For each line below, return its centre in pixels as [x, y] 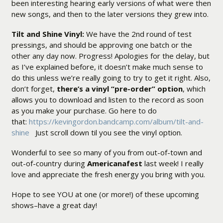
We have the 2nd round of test [138, 34]
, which [194, 89]
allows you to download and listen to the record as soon [107, 100]
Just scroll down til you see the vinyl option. [106, 133]
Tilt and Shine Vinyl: [48, 34]
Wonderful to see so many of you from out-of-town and [107, 153]
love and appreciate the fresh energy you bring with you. [108, 174]
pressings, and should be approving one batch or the [102, 45]
